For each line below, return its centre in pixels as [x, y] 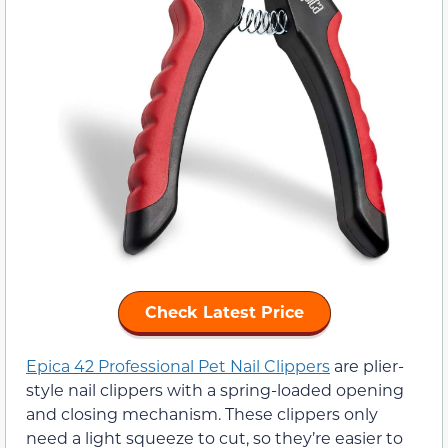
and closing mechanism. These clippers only [202, 413]
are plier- [367, 365]
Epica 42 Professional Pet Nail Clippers [178, 365]
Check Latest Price [224, 311]
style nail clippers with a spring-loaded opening [215, 389]
